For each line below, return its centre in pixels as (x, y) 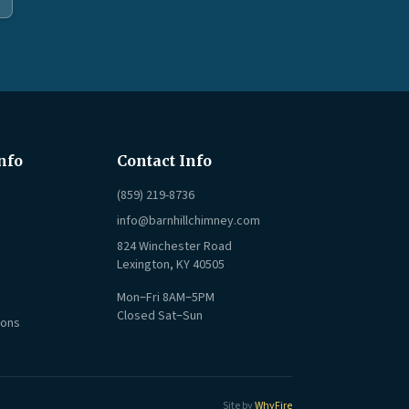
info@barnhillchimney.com (189, 221)
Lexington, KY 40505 (171, 265)
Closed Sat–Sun (160, 316)
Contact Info (164, 161)
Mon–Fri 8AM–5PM (166, 298)
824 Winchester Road (174, 247)
